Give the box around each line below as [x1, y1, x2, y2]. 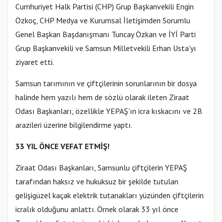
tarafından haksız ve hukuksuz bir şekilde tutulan [15, 176, 178, 187]
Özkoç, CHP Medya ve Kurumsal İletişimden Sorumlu [15, 15, 190, 26]
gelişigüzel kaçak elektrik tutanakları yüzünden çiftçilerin [15, 190, 204, 201]
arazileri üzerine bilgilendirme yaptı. [15, 120, 132, 130]
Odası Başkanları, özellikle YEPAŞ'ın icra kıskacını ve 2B [15, 106, 202, 116]
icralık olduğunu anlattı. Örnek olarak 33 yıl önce [15, 204, 178, 215]
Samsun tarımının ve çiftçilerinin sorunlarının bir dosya [15, 78, 197, 89]
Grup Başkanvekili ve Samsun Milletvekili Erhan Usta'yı [15, 43, 196, 54]
